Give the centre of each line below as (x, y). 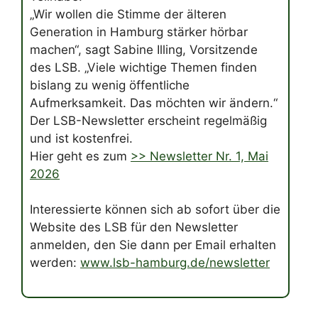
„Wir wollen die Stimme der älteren (128, 14)
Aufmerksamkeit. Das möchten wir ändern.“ (154, 103)
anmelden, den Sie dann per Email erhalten (153, 245)
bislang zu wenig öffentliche (110, 85)
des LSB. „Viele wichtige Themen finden (143, 67)
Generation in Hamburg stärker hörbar (139, 32)
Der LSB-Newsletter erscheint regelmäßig (148, 120)
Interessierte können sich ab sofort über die (155, 209)
